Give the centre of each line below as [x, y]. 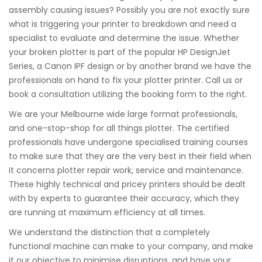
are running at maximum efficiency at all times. [107, 212]
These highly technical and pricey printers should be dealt [127, 184]
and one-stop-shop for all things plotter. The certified [119, 128]
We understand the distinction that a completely [109, 232]
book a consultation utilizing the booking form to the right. [128, 94]
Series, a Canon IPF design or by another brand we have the [130, 66]
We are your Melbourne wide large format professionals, [123, 114]
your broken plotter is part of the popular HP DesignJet [120, 52]
